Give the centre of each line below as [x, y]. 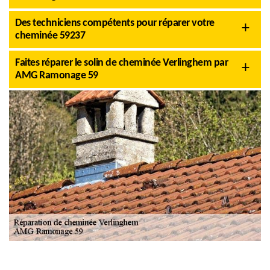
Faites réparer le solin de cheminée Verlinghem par [121, 63]
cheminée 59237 [50, 36]
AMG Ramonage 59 [57, 76]
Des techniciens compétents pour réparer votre [115, 23]
